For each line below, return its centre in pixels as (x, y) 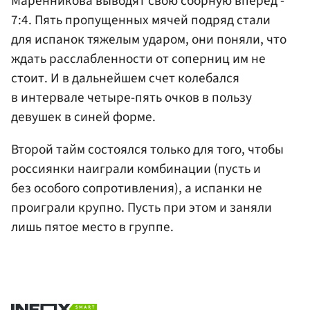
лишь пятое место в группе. (92, 227)
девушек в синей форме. (83, 117)
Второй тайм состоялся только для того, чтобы (147, 149)
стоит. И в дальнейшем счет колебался (125, 78)
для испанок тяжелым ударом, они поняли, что (149, 39)
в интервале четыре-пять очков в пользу (131, 97)
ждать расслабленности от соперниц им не (138, 58)
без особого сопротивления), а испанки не (137, 188)
